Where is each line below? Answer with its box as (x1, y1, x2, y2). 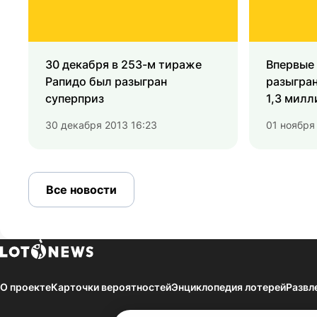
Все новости (46, 183, 117, 197)
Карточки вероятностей (51, 281, 171, 294)
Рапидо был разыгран (45, 74, 167, 89)
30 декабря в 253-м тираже (45, 57, 202, 72)
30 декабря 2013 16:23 (45, 119, 157, 132)
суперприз (45, 91, 104, 106)
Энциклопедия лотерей (171, 281, 286, 294)
